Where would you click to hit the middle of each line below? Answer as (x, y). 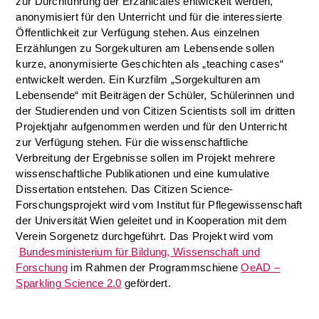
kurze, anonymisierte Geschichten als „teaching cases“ (150, 64)
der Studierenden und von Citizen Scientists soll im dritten (156, 111)
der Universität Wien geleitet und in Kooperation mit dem (152, 220)
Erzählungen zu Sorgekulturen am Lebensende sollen (145, 48)
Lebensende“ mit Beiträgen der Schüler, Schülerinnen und (155, 95)
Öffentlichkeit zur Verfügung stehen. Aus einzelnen (138, 32)
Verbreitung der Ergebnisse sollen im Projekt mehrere (145, 158)
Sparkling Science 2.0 (69, 283)
